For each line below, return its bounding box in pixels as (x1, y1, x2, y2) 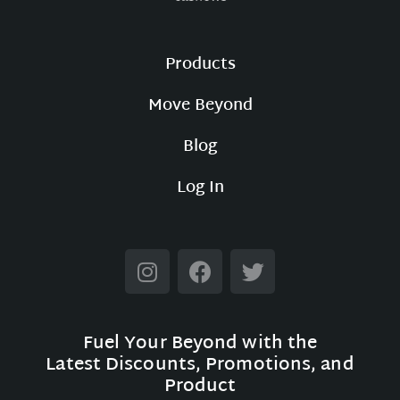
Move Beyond (147, 91, 253, 121)
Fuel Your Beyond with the (82, 328, 318, 361)
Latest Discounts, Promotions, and (46, 349, 354, 382)
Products (164, 50, 236, 80)
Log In (176, 173, 224, 204)
